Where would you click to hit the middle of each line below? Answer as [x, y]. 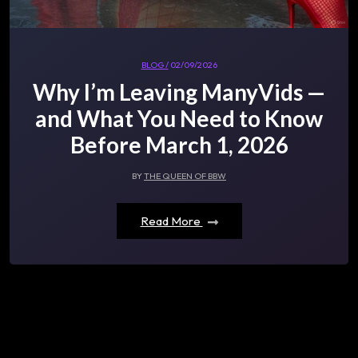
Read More [171, 221]
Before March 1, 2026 [179, 145]
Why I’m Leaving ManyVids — [179, 92]
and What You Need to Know [179, 119]
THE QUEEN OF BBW [185, 176]
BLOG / [155, 65]
